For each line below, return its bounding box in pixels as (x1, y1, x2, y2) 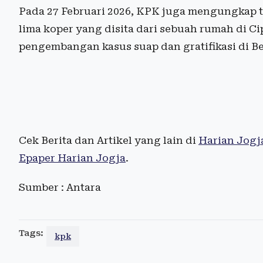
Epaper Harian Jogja (19, 151, 126, 164)
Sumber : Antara (19, 181, 101, 193)
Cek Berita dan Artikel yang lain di (19, 134, 198, 146)
